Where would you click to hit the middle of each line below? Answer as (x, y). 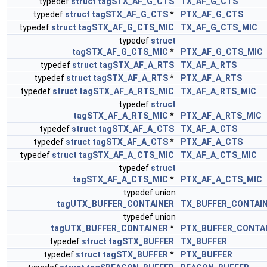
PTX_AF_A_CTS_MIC (221, 179)
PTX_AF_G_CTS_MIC (222, 52)
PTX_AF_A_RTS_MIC (221, 116)
